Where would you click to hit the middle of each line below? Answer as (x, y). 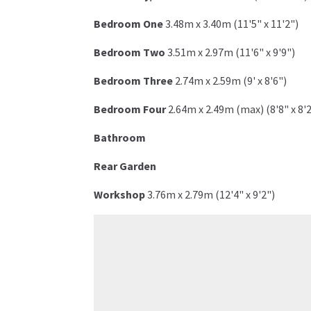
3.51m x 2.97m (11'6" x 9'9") (231, 52)
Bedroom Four (129, 109)
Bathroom (119, 138)
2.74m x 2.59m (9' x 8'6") (230, 81)
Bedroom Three (133, 81)
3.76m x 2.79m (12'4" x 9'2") (211, 195)
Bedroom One (128, 24)
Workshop (119, 195)
